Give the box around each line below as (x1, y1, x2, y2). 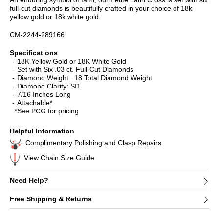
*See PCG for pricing (15, 107, 79, 115)
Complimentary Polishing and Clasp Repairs (25, 139, 161, 147)
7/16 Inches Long (17, 90, 71, 98)
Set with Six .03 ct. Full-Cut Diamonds (17, 65, 133, 73)
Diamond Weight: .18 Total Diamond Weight (17, 73, 152, 82)
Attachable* (17, 98, 52, 107)
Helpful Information (10, 127, 74, 135)
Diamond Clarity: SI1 (17, 82, 81, 90)
